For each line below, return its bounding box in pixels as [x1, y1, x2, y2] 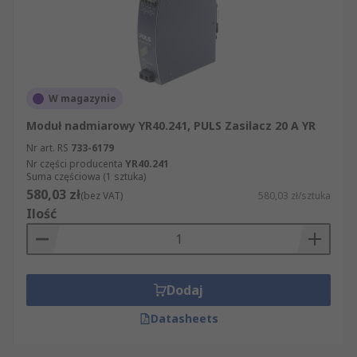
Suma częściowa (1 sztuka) [26, 170, 146, 183]
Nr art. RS [26, 141, 69, 155]
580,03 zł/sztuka [258, 189, 331, 202]
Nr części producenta [26, 157, 123, 171]
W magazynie [49, 92, 116, 105]
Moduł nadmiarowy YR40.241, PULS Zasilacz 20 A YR [26, 118, 316, 133]
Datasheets [150, 311, 218, 326]
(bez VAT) [80, 189, 123, 202]
